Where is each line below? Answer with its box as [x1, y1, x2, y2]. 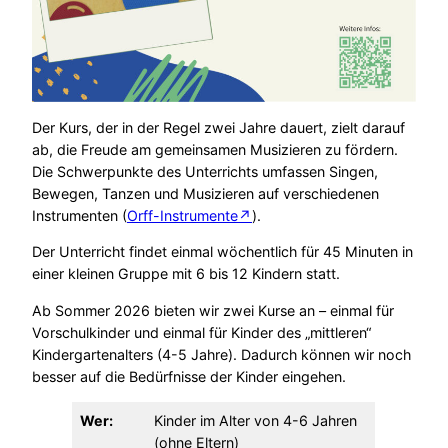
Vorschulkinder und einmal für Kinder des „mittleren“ [32, 323, 371, 341]
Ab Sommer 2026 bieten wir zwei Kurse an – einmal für [32, 301, 394, 319]
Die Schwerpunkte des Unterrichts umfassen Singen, [32, 162, 378, 180]
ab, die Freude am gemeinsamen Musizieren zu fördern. [32, 140, 398, 158]
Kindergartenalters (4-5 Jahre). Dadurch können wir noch [32, 345, 411, 363]
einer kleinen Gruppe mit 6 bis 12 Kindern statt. [32, 265, 340, 283]
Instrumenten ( [32, 206, 127, 224]
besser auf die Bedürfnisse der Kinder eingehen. [32, 367, 346, 385]
